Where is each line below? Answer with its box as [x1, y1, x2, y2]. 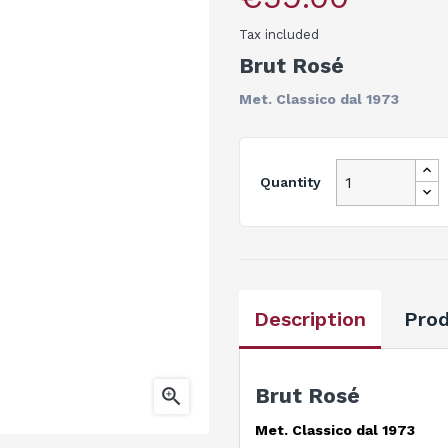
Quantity [260, 174, 321, 190]
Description [254, 307, 366, 331]
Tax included [239, 27, 319, 42]
